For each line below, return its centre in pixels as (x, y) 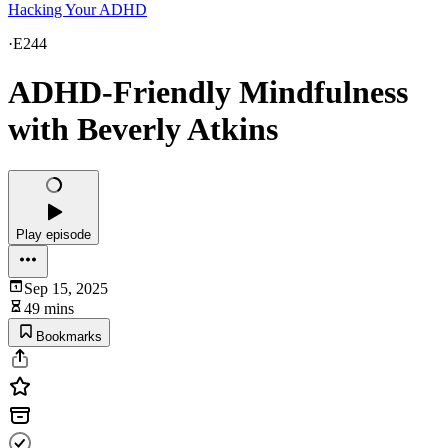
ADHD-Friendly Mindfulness (208, 92)
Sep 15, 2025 (66, 288)
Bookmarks (69, 336)
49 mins (49, 308)
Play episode (53, 234)
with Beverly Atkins (143, 129)
